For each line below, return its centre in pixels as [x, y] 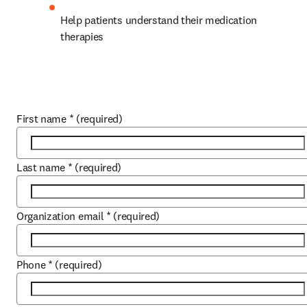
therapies [82, 36]
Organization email [60, 216]
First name [41, 119]
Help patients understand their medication [159, 20]
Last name [41, 167]
